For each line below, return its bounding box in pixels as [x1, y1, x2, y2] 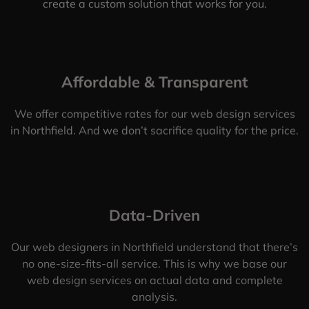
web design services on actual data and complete [26, 273, 283, 288]
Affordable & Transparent [61, 72, 248, 92]
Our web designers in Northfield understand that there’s [11, 240, 298, 255]
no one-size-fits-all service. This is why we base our [22, 257, 287, 271]
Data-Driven [109, 206, 200, 226]
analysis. [132, 290, 177, 304]
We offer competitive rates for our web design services [14, 106, 295, 121]
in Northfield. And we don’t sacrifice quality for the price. [10, 123, 299, 137]
